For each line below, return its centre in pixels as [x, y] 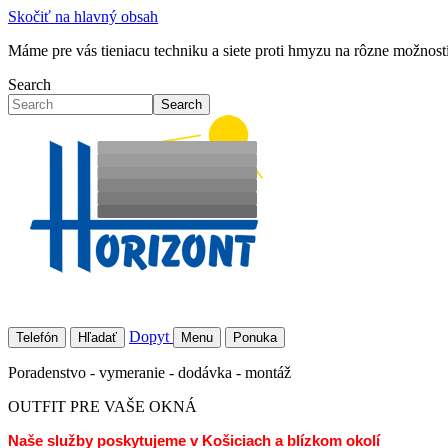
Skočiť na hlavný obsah [83, 16]
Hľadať [97, 337]
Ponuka [255, 337]
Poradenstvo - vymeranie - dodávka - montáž [149, 372]
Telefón [37, 337]
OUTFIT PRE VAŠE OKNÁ [102, 406]
